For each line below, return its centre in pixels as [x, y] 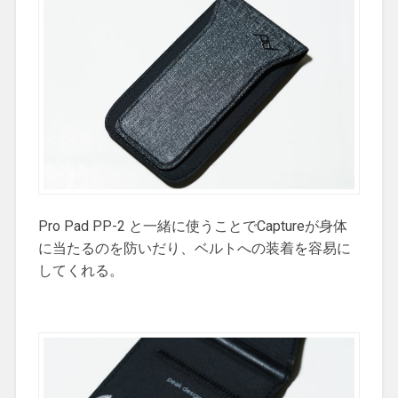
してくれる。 [80, 271]
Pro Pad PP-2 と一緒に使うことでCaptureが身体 [192, 227]
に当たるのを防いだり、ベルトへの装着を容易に [194, 249]
